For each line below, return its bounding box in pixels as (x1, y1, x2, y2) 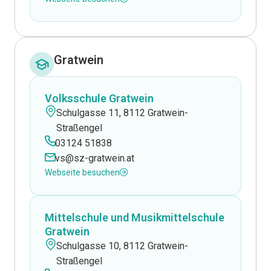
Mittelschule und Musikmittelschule (45, 211, 224, 224)
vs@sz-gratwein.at (54, 152, 134, 164)
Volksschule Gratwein (45, 92, 154, 105)
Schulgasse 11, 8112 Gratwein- (56, 107, 188, 119)
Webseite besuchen (45, 168, 120, 177)
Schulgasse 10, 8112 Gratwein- (56, 240, 188, 252)
